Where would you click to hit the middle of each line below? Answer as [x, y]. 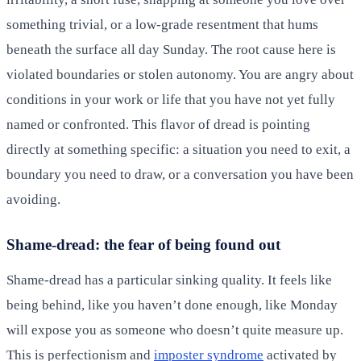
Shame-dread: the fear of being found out [143, 244]
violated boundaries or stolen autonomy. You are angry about [180, 74]
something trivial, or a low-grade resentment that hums [162, 24]
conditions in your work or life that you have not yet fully [171, 99]
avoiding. [33, 199]
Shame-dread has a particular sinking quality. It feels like [169, 280]
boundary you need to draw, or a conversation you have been [180, 174]
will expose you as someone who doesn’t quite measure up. [175, 330]
